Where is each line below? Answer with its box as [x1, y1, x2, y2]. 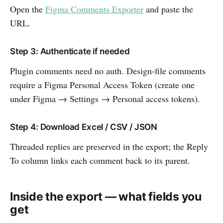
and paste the [143, 2, 193, 15]
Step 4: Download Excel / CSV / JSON [10, 121, 158, 132]
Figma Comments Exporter [45, 2, 143, 15]
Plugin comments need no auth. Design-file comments [10, 64, 206, 77]
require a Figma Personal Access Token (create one [10, 78, 195, 91]
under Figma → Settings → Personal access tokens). [10, 92, 200, 105]
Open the [10, 2, 45, 15]
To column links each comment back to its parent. [10, 154, 190, 166]
